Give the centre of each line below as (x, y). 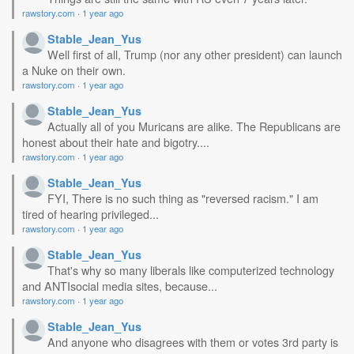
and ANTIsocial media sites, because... (120, 286)
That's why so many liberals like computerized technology (191, 270)
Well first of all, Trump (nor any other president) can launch (195, 54)
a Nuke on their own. (74, 70)
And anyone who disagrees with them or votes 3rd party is (193, 342)
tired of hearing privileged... (90, 214)
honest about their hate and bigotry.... (116, 142)
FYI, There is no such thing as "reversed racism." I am (183, 198)
